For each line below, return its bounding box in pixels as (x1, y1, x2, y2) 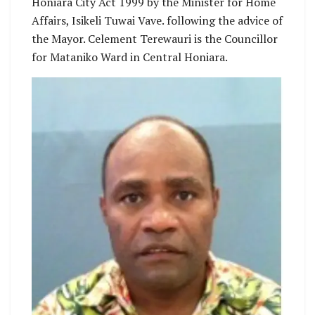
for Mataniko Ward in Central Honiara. (32, 49, 228, 65)
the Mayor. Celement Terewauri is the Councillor (32, 31, 278, 47)
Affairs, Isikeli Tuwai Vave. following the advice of (32, 13, 283, 29)
